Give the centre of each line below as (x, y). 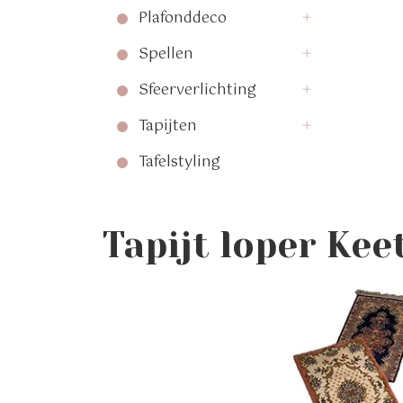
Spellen (166, 55)
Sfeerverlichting (197, 91)
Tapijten (168, 127)
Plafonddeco (183, 19)
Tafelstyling (179, 163)
